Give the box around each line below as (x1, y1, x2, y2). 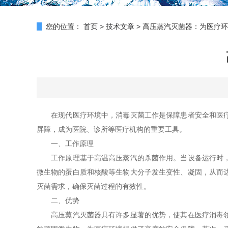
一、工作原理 (37, 139, 94, 148)
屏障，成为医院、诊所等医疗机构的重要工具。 (37, 125, 186, 133)
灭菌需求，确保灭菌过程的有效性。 (37, 182, 151, 190)
